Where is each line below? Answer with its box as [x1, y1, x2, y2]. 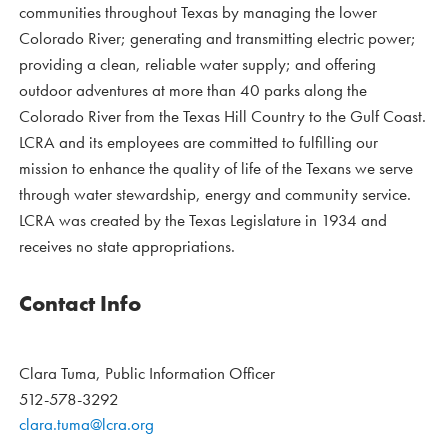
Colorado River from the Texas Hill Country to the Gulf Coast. [19, 105, 426, 128]
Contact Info [19, 289, 141, 319]
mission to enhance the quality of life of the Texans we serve [19, 157, 413, 180]
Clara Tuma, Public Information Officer [19, 362, 275, 385]
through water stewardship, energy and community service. [19, 183, 411, 206]
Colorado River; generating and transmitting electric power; [19, 27, 416, 50]
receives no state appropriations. [19, 235, 235, 258]
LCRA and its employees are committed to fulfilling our [19, 131, 378, 154]
